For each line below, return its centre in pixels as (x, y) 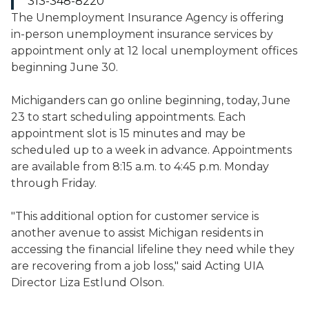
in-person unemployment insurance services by (142, 34)
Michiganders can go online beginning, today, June (151, 100)
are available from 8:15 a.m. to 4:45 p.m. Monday (140, 167)
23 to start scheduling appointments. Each (128, 117)
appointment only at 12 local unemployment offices (154, 51)
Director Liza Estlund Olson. (88, 282)
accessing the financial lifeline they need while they (153, 249)
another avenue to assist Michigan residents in (137, 233)
